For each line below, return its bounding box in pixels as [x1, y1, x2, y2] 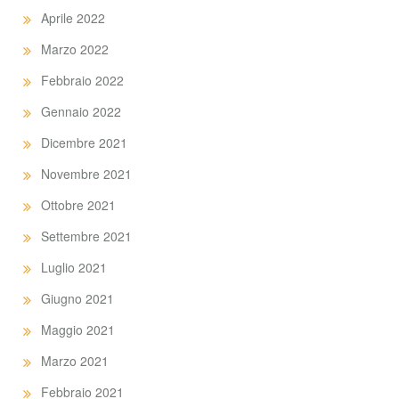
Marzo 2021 [41, 352, 109, 370]
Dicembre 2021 [41, 134, 127, 151]
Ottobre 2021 [41, 196, 116, 214]
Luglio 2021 [41, 258, 107, 276]
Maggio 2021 [41, 321, 115, 338]
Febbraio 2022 [41, 71, 124, 89]
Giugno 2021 [41, 289, 114, 307]
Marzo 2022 [41, 40, 109, 58]
